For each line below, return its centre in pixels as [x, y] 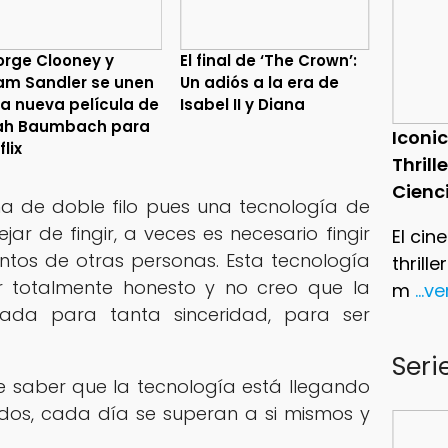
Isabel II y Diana [243, 104]
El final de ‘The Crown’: [269, 60]
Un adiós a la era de [260, 82]
